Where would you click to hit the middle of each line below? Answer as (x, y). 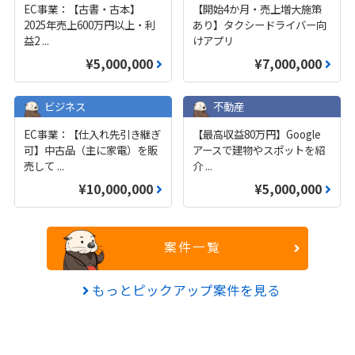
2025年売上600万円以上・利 (90, 25)
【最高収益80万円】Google (256, 134)
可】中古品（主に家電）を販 (91, 150)
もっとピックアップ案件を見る (185, 290)
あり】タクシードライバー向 (259, 25)
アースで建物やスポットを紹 (258, 150)
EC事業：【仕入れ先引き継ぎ (93, 134)
